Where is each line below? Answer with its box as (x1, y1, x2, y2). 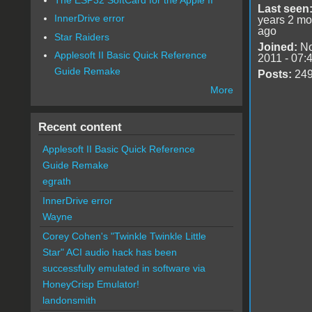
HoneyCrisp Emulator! (42, 279, 139, 290)
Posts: (257, 68, 292, 80)
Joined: (257, 40, 297, 53)
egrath (42, 175, 71, 187)
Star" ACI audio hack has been (42, 247, 177, 258)
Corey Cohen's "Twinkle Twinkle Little (42, 231, 206, 242)
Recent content (38, 120, 122, 134)
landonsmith (42, 295, 96, 306)
